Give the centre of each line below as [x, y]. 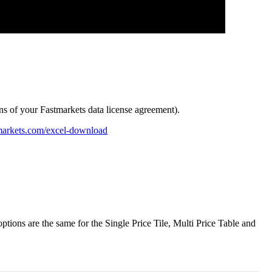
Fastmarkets [63, 110]
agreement [155, 110]
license [119, 110]
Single [117, 223]
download [88, 131]
